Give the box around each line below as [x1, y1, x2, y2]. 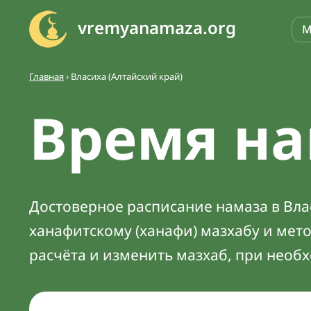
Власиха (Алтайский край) [71, 70, 183, 83]
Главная [29, 70, 64, 83]
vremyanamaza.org [78, 15, 236, 39]
